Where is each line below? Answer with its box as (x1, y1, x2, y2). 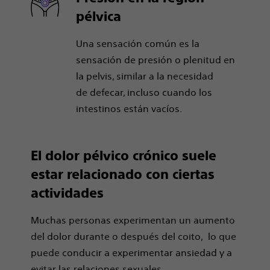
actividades (31, 186, 104, 201)
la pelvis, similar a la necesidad (75, 70, 213, 82)
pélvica (75, 9, 121, 24)
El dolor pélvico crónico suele (31, 148, 217, 163)
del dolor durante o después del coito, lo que (31, 230, 237, 242)
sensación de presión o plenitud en (75, 54, 235, 66)
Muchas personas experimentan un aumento (31, 214, 236, 226)
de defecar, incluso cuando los (75, 86, 212, 98)
